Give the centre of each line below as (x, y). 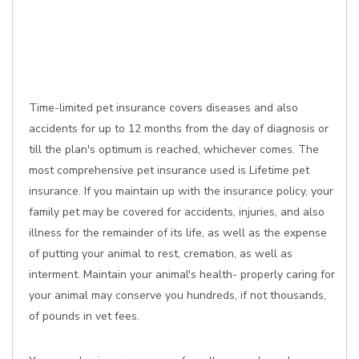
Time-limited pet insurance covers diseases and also (163, 108)
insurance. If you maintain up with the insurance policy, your (181, 191)
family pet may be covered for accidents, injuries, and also (177, 212)
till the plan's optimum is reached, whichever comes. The (174, 149)
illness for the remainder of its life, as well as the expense (178, 233)
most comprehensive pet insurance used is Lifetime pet (169, 170)
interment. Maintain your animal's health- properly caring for (182, 274)
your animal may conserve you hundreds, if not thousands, (177, 295)
